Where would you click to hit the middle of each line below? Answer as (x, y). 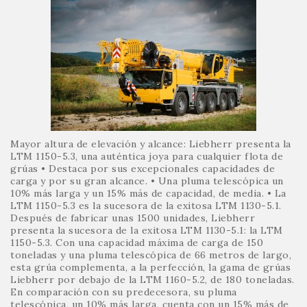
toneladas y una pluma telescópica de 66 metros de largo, (151, 255)
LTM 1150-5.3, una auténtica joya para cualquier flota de (147, 156)
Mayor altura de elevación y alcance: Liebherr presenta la (151, 144)
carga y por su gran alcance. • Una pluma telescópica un (147, 181)
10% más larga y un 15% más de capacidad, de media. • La (148, 193)
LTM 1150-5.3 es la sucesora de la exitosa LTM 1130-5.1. (146, 205)
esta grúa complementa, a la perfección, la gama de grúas (150, 267)
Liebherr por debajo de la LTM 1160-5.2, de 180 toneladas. (152, 279)
